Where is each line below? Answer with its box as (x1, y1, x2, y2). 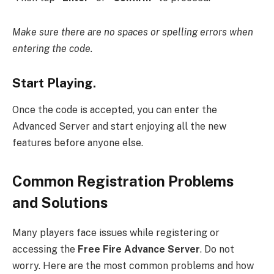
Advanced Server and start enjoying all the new (12, 120, 226, 133)
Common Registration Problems (12, 172, 234, 190)
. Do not (200, 243, 234, 256)
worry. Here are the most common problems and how (12, 260, 254, 272)
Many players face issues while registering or (12, 227, 220, 239)
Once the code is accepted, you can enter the (12, 104, 217, 116)
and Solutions (12, 194, 108, 212)
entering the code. (12, 43, 93, 55)
